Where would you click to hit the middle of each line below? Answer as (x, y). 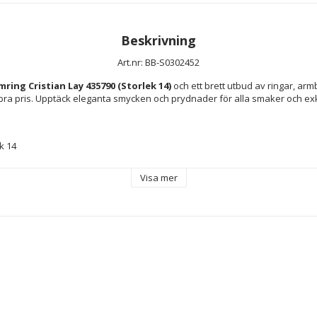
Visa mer (158, 177)
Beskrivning (158, 40)
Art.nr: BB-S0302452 (158, 62)
